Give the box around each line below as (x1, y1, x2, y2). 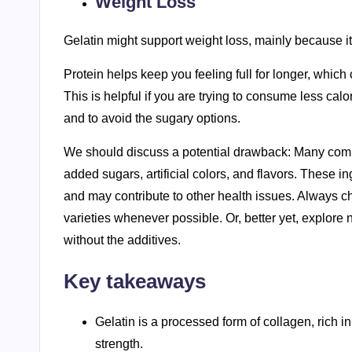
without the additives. (64, 233, 181, 247)
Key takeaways (64, 269, 206, 294)
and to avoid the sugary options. (64, 112, 240, 126)
